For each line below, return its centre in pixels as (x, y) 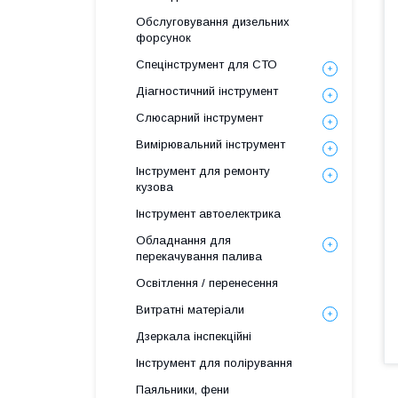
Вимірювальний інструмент (211, 144)
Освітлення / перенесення (207, 283)
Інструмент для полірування (214, 363)
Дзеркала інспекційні (194, 336)
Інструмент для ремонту (203, 171)
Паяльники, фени (183, 390)
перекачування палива (199, 256)
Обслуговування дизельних (213, 22)
